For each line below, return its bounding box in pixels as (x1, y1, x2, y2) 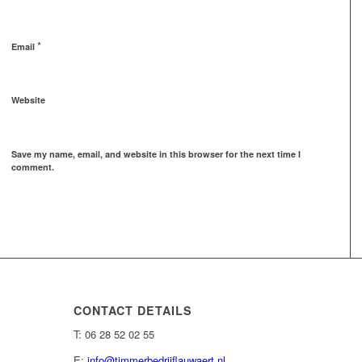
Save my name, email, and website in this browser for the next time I (11, 148, 301, 161)
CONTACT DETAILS (73, 302, 192, 319)
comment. (11, 161, 54, 174)
